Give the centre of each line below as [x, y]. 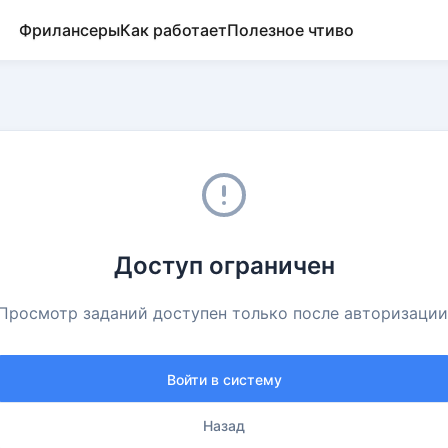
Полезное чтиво [290, 30]
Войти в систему [224, 379]
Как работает [173, 30]
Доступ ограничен [224, 265]
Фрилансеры [69, 30]
